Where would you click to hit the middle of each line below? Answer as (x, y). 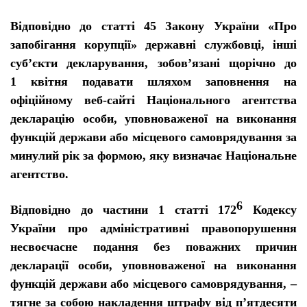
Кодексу (270, 210)
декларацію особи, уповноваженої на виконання (153, 119)
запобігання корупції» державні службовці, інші (153, 45)
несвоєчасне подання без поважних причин (153, 247)
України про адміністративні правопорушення (153, 228)
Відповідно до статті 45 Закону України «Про (153, 26)
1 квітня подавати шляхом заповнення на (153, 82)
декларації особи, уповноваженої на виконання (153, 265)
